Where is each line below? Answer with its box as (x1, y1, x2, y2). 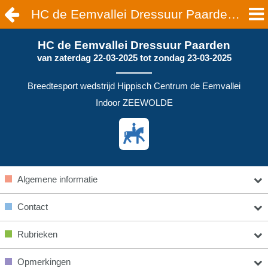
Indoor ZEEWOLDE (95, 98, 173, 108)
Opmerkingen (17, 257, 71, 267)
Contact (17, 202, 48, 212)
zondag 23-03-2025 (153, 53, 232, 63)
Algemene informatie (17, 174, 98, 184)
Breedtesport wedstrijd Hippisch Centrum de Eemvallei (28, 81, 240, 91)
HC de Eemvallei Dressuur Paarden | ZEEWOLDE (227, 7, 240, 21)
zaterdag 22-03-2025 (54, 53, 138, 63)
